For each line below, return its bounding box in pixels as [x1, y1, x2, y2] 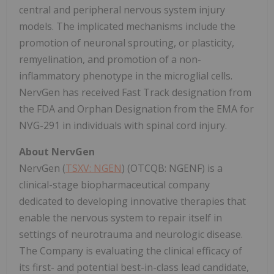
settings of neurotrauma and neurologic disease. [19, 228, 243, 242]
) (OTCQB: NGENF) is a [122, 161, 223, 176]
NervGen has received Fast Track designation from [19, 86, 251, 100]
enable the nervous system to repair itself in [19, 211, 222, 225]
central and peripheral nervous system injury [19, 3, 225, 17]
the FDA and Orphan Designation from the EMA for [19, 102, 254, 116]
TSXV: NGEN [65, 161, 122, 176]
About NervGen [19, 145, 95, 159]
